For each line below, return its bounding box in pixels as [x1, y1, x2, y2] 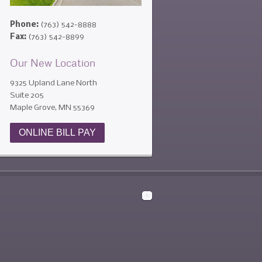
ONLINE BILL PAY [19, 127, 96, 137]
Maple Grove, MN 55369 [10, 103, 95, 112]
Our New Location [10, 56, 95, 70]
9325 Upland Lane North [10, 78, 97, 88]
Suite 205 [10, 91, 44, 100]
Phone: [10, 20, 39, 29]
